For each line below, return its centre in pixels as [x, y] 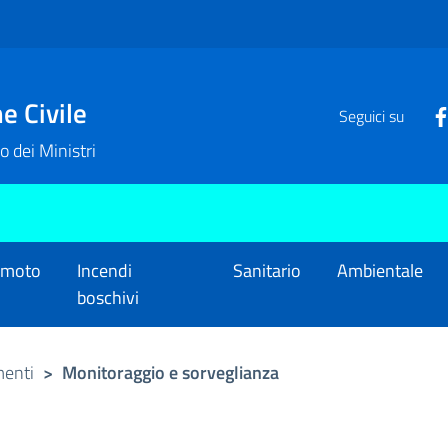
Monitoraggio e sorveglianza [171, 372]
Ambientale [380, 271]
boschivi [107, 298]
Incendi [104, 271]
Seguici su [371, 116]
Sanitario [267, 271]
